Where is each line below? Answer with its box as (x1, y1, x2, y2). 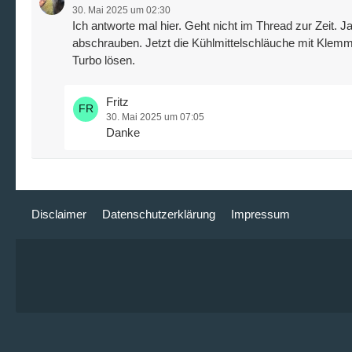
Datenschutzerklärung (102, 207, 215, 222)
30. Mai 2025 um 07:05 (106, 112, 204, 123)
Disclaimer (31, 207, 86, 222)
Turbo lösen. (72, 53, 135, 68)
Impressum (231, 207, 290, 222)
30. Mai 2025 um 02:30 (72, 5, 170, 16)
